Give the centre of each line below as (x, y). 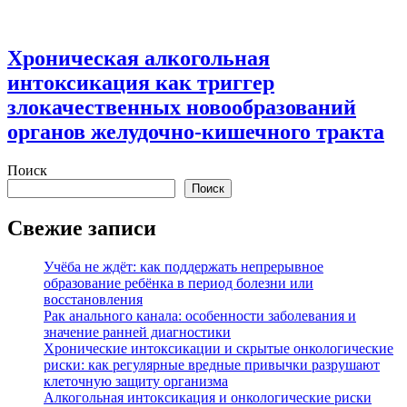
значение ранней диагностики (137, 332)
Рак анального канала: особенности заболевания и (200, 315)
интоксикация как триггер (141, 82)
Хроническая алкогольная (139, 58)
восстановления (93, 299)
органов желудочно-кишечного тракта (196, 131)
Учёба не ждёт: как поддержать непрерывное (184, 266)
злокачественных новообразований (182, 107)
